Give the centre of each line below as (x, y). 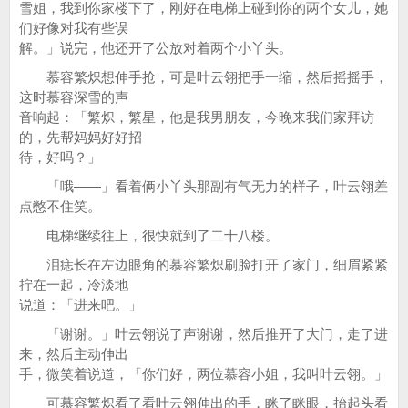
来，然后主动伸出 (74, 354)
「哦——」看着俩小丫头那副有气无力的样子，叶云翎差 (204, 186)
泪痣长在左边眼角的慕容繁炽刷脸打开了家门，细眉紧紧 (204, 265)
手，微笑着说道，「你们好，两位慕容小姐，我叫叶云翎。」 (204, 374)
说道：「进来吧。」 (81, 305)
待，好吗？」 (60, 157)
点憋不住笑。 (60, 206)
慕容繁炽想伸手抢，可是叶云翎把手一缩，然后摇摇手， (204, 77)
